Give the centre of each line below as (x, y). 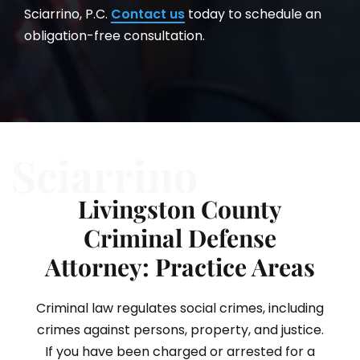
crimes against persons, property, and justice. (180, 330)
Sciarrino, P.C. (67, 14)
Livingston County (180, 209)
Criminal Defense (180, 238)
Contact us (148, 14)
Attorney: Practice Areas (180, 267)
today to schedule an (253, 14)
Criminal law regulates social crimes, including (180, 309)
